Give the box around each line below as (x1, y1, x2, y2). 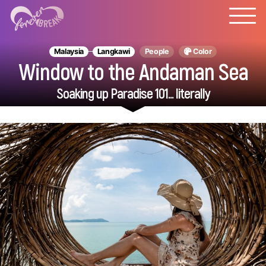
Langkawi (97, 47, 130, 56)
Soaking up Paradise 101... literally (56, 84, 210, 102)
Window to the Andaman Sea (18, 58, 248, 85)
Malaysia (53, 47, 84, 56)
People (144, 47, 169, 56)
